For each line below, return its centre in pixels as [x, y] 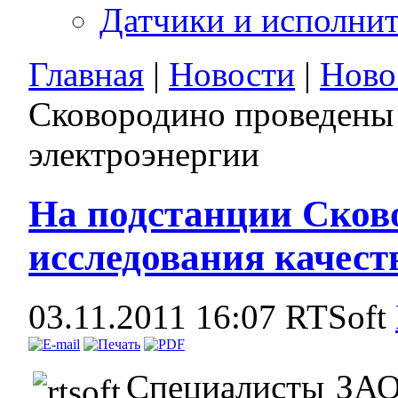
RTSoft [341, 316]
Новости [232, 74]
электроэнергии [144, 154]
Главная [87, 74]
